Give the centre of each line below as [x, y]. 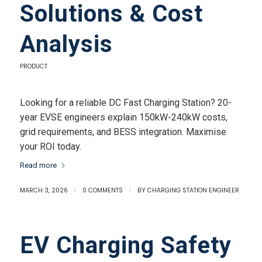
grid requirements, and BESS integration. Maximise [123, 132]
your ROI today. [50, 146]
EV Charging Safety [125, 246]
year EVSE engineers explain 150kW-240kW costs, [123, 117]
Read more [38, 166]
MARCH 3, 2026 [44, 191]
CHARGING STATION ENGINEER [193, 191]
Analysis [66, 44]
